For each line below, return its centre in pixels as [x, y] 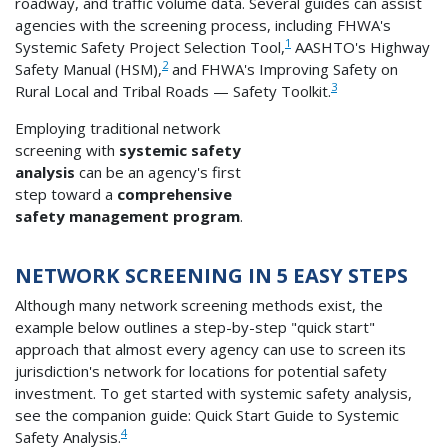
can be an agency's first [158, 171]
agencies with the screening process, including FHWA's [203, 24]
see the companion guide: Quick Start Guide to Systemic [207, 414]
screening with [67, 149]
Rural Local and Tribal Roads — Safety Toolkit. [173, 90]
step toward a [66, 193]
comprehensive [174, 193]
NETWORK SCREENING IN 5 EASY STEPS [211, 276]
